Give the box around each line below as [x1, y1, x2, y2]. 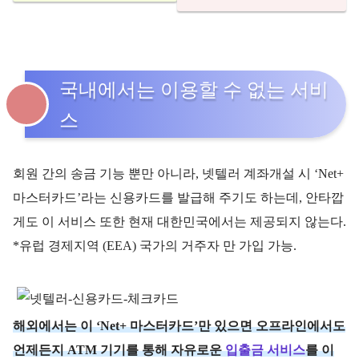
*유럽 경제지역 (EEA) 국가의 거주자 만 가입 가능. [13, 238, 296, 252]
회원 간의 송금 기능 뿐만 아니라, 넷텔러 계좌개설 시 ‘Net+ [13, 166, 344, 180]
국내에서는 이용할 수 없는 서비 [59, 79, 329, 100]
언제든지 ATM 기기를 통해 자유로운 [13, 342, 225, 357]
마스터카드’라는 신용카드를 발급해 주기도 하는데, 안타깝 [13, 190, 344, 204]
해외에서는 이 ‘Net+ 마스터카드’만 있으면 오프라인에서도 [13, 318, 345, 333]
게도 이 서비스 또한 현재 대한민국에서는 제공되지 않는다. [13, 214, 346, 228]
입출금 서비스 [225, 342, 305, 357]
